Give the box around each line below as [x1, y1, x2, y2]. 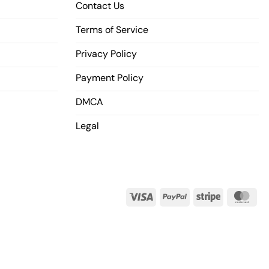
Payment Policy [76, 71, 144, 85]
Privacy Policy [76, 47, 137, 61]
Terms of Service [76, 23, 148, 37]
